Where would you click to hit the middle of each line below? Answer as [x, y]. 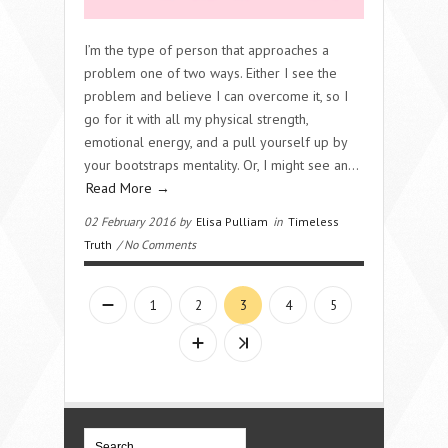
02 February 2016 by [139, 221]
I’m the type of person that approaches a [206, 49]
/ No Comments [155, 244]
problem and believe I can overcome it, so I [216, 95]
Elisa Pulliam [232, 221]
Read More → [128, 187]
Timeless [313, 221]
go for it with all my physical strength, [196, 118]
